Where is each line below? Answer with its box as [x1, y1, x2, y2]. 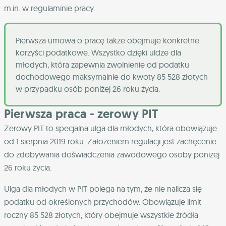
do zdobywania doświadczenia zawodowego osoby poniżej [4, 149, 219, 160]
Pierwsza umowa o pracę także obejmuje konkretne [16, 35, 199, 46]
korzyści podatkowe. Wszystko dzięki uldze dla [16, 47, 181, 58]
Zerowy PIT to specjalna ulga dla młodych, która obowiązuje [4, 123, 217, 134]
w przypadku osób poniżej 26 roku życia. [16, 84, 160, 94]
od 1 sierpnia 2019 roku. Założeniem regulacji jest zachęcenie [4, 136, 216, 147]
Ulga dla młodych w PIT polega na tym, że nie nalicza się [4, 184, 202, 194]
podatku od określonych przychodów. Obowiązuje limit [4, 197, 201, 207]
